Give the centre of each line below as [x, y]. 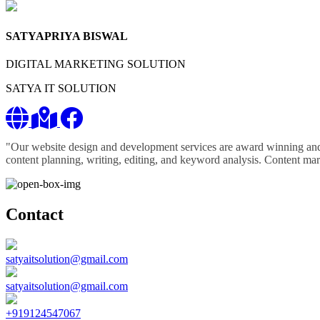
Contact [35, 214]
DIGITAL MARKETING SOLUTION [96, 64]
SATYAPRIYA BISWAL [67, 36]
